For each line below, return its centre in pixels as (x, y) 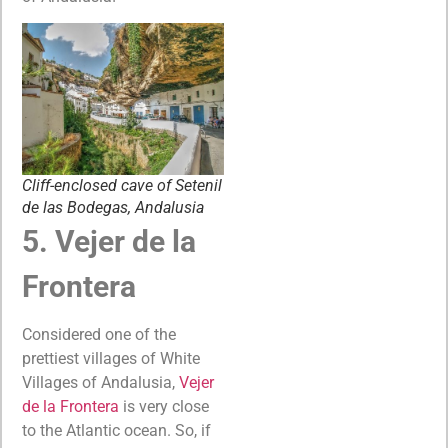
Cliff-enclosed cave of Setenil (122, 186)
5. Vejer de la (109, 242)
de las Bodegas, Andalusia (113, 208)
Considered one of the (99, 335)
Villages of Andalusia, (100, 383)
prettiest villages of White (111, 359)
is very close (164, 407)
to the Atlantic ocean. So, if (116, 431)
